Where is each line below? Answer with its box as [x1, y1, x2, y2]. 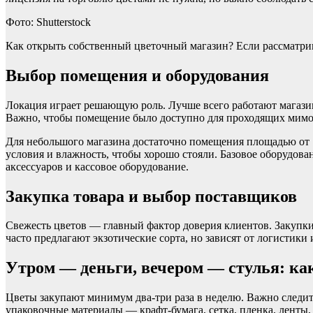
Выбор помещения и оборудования [6, 66, 269, 85]
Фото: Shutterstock [6, 15, 91, 28]
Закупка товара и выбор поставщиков [6, 187, 297, 205]
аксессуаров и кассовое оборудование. [6, 160, 189, 173]
